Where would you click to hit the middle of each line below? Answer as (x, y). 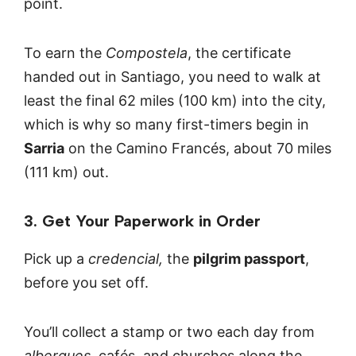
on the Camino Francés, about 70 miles (198, 149)
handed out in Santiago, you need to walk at (172, 77)
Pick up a (56, 258)
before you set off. (86, 282)
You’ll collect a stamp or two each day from (169, 332)
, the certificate (239, 53)
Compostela (147, 53)
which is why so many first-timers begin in (166, 125)
